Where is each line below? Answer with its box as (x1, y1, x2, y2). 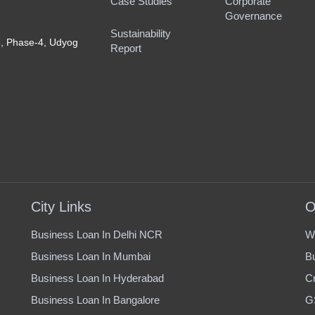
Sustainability (110, 27, 171, 39)
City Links (31, 199, 91, 214)
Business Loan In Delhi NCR (31, 229, 162, 240)
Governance (224, 10, 282, 22)
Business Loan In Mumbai (31, 250, 150, 262)
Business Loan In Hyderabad (31, 272, 164, 284)
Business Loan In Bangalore (31, 294, 160, 306)
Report (110, 42, 141, 54)
